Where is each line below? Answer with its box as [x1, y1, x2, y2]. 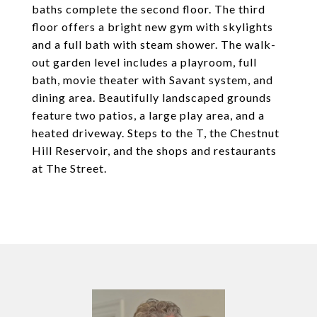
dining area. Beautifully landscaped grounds [32, 91, 272, 104]
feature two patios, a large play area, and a [32, 108, 265, 122]
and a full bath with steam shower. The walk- [32, 38, 276, 51]
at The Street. [32, 161, 107, 175]
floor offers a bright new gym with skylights [32, 20, 273, 33]
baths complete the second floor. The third [32, 2, 265, 16]
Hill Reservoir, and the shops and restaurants [32, 144, 277, 157]
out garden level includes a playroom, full [32, 55, 257, 69]
